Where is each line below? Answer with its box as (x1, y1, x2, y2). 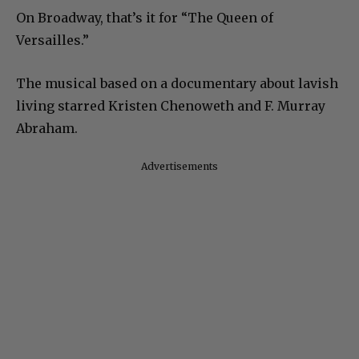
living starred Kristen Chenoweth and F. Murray (16, 97, 325, 114)
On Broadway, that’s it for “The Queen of (16, 9, 273, 26)
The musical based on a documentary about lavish (16, 75, 338, 91)
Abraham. (16, 119, 78, 136)
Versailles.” (16, 31, 89, 48)
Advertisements (141, 159, 218, 172)
